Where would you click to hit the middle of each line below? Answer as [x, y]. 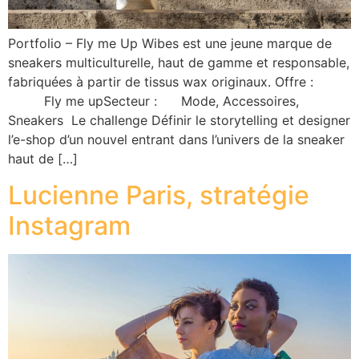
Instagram [69, 225]
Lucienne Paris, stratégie [159, 195]
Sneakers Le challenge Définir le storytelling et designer [179, 121]
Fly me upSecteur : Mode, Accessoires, [153, 101]
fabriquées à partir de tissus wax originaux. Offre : [163, 82]
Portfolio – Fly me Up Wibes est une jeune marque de [170, 44]
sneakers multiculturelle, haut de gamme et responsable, [179, 63]
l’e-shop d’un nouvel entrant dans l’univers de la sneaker [176, 140]
